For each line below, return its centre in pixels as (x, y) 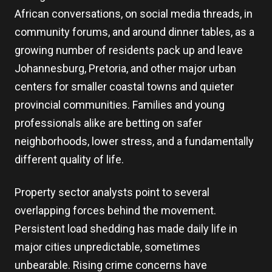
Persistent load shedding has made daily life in (126, 229)
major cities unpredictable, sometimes (107, 247)
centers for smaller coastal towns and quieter (124, 87)
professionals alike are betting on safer (108, 123)
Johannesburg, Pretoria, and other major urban (125, 68)
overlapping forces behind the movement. (115, 210)
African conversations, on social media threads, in (134, 14)
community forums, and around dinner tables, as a (134, 32)
